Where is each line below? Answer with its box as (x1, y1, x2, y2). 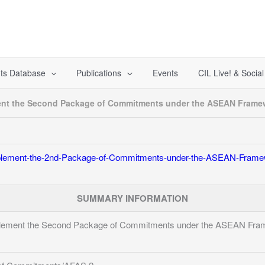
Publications (76, 67, 122, 79)
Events (152, 67, 178, 79)
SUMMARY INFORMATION (77, 192, 188, 205)
